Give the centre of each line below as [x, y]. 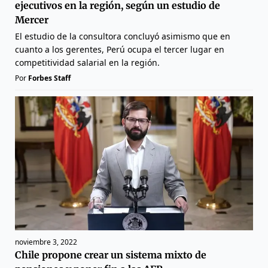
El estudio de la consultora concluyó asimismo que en [123, 36]
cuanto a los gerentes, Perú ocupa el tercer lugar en [120, 49]
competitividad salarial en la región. [87, 62]
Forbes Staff [49, 78]
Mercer [32, 19]
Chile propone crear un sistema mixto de [111, 255]
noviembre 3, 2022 [46, 242]
